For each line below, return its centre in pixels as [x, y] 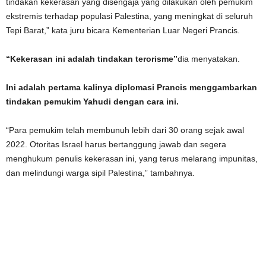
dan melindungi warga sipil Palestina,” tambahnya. [100, 173]
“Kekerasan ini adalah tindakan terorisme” [92, 59]
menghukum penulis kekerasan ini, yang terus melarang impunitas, [132, 159]
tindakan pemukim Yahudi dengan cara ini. [92, 102]
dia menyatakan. [209, 59]
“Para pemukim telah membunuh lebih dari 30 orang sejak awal [125, 130]
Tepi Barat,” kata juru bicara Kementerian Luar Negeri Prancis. [123, 30]
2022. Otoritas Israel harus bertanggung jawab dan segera [116, 144]
